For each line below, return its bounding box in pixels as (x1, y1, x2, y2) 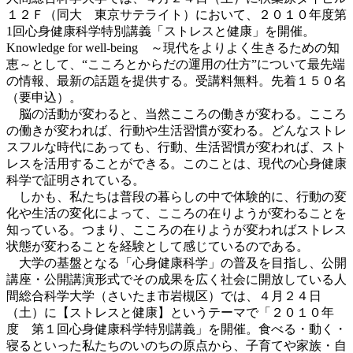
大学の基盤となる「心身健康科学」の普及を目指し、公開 (6, 255, 347, 269)
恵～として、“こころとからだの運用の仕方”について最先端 (6, 57, 345, 71)
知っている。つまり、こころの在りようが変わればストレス (6, 222, 347, 236)
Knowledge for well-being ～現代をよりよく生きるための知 (6, 40, 340, 54)
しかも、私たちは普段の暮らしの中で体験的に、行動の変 (6, 189, 347, 203)
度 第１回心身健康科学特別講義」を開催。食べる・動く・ (6, 321, 347, 336)
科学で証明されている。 (6, 173, 145, 187)
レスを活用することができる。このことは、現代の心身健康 (6, 156, 347, 170)
